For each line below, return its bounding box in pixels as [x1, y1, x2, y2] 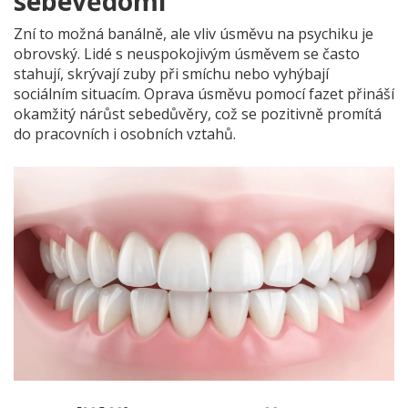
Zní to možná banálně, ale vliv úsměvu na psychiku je [14, 24, 373, 45]
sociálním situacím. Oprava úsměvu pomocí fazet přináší [14, 84, 394, 105]
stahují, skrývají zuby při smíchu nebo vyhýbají [14, 64, 329, 85]
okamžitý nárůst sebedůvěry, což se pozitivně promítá [14, 104, 382, 125]
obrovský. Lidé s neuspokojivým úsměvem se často [14, 44, 360, 65]
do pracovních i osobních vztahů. [14, 124, 236, 145]
